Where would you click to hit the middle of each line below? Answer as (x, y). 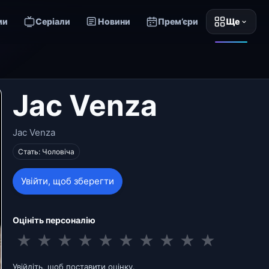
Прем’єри (178, 21)
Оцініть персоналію (54, 220)
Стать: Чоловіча (46, 152)
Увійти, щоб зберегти (68, 181)
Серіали (53, 21)
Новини (114, 21)
